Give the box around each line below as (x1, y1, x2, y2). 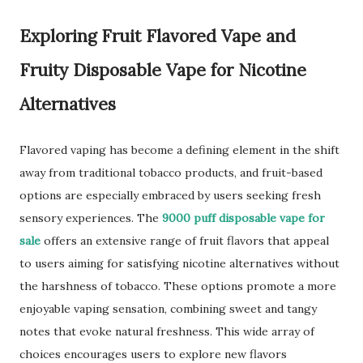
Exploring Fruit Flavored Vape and (19, 25, 296, 47)
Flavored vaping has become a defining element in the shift (19, 143, 340, 157)
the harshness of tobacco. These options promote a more (19, 279, 336, 293)
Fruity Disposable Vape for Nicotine (19, 59, 306, 81)
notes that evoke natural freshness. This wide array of (19, 324, 314, 339)
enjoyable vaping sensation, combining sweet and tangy (19, 301, 317, 316)
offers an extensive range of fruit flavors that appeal (41, 233, 329, 248)
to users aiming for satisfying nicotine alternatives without (19, 256, 340, 271)
